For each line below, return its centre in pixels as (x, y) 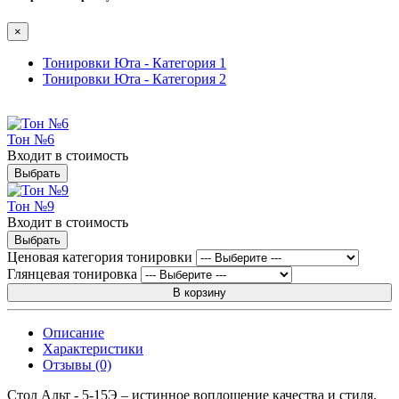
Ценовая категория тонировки (100, 257)
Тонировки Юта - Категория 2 (134, 79)
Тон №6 (31, 140)
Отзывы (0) (77, 365)
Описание (73, 333)
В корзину (199, 293)
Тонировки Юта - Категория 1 (134, 63)
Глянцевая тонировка (72, 274)
